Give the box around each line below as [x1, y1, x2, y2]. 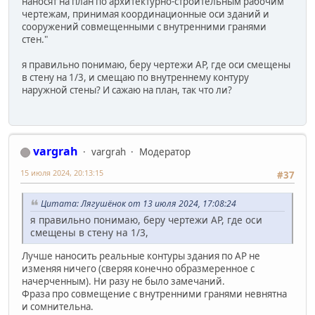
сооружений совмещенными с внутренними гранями [22, 20, 266, 33]
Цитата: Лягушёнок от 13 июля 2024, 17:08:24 [41, 198, 236, 210]
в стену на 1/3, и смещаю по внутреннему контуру [22, 70, 249, 84]
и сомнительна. [22, 300, 94, 314]
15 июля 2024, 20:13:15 [20, 167, 103, 179]
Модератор [139, 146, 191, 159]
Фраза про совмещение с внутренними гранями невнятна [22, 288, 287, 301]
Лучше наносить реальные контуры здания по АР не [22, 250, 260, 263]
